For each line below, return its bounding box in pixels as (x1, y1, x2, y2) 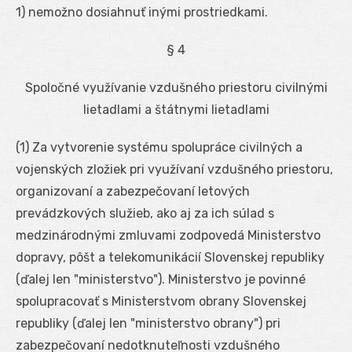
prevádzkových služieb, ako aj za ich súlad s (16, 205, 274, 221)
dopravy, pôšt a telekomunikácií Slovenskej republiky (16, 249, 324, 265)
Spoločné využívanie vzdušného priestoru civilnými (24, 79, 328, 95)
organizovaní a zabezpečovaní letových (16, 183, 250, 199)
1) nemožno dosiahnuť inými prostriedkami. (16, 4, 268, 20)
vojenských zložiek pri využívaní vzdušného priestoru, (16, 161, 333, 177)
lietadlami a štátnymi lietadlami (82, 101, 269, 117)
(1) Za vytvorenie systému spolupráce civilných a (16, 139, 302, 155)
